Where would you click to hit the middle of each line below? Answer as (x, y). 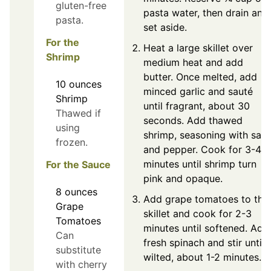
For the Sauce (78, 164)
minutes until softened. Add (206, 228)
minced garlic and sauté (198, 91)
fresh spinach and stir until (204, 242)
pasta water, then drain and (206, 12)
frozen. (72, 142)
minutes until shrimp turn (200, 164)
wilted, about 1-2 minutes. (202, 257)
